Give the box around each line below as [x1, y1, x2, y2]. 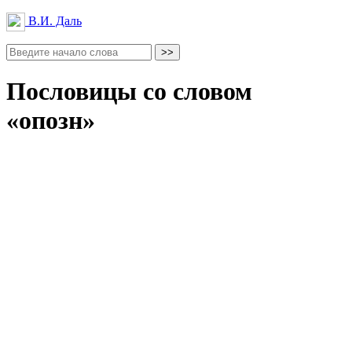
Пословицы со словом [6, 77, 252, 106]
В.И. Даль [25, 13, 82, 27]
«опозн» [6, 106, 95, 135]
